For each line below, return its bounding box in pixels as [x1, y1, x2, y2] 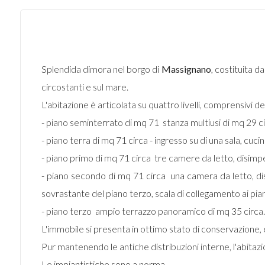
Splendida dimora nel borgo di [41, 63, 161, 75]
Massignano [161, 63, 211, 75]
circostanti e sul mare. [41, 81, 128, 92]
